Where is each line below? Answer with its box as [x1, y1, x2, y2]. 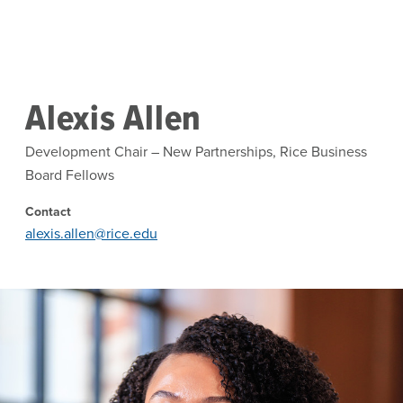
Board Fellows [25, 165, 114, 184]
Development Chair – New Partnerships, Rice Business [25, 141, 367, 161]
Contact [25, 202, 71, 220]
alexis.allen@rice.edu [25, 223, 157, 243]
